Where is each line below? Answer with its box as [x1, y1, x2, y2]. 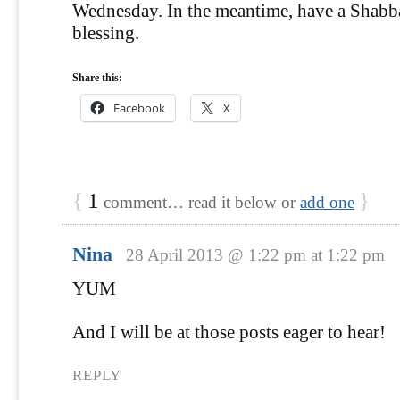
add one [300, 192, 354, 212]
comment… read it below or [99, 192, 300, 212]
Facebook [113, 99, 165, 116]
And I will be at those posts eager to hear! [72, 321, 386, 343]
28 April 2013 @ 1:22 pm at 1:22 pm [126, 245, 385, 264]
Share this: [72, 71, 122, 84]
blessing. [72, 21, 139, 44]
